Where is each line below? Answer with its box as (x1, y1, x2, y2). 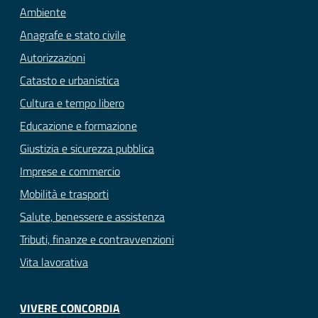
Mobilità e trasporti (20, 185, 109, 203)
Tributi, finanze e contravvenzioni (20, 231, 174, 248)
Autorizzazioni (20, 49, 85, 67)
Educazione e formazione (20, 117, 137, 135)
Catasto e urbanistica (20, 72, 119, 89)
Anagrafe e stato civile (20, 26, 126, 44)
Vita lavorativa (20, 253, 88, 271)
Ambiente (20, 4, 66, 21)
